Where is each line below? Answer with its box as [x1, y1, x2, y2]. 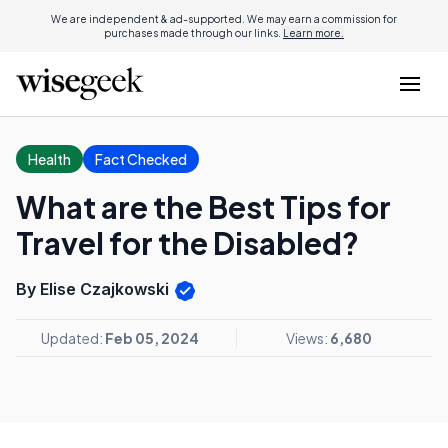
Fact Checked [95, 150, 187, 168]
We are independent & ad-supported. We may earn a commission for [51, 13, 397, 25]
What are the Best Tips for [16, 188, 391, 226]
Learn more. [283, 27, 344, 39]
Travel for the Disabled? [16, 224, 359, 262]
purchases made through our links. [104, 27, 283, 39]
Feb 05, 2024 [105, 328, 199, 347]
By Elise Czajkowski [16, 279, 173, 299]
